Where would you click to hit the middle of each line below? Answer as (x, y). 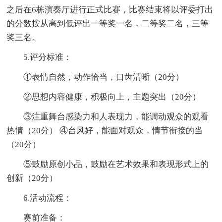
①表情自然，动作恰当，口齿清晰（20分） (95, 77)
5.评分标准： (39, 57)
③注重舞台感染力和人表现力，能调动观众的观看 (108, 116)
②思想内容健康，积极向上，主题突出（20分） (104, 97)
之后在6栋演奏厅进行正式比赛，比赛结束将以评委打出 (110, 9)
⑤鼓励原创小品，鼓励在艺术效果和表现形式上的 (108, 164)
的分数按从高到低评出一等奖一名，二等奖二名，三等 (108, 23)
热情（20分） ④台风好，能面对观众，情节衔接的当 (105, 130)
